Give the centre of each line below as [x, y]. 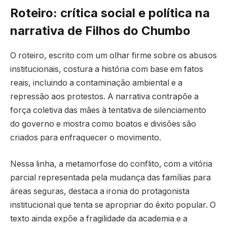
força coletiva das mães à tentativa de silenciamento [108, 110]
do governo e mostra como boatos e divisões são [103, 124]
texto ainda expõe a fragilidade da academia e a [99, 218]
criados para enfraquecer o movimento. [86, 138]
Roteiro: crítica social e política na [110, 13]
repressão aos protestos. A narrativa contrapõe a [104, 97]
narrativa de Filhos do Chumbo [100, 31]
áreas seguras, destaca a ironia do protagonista [100, 191]
